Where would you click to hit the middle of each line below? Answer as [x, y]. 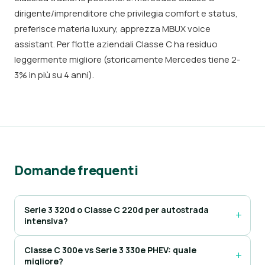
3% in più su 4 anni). [54, 75]
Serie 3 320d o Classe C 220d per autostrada [117, 210]
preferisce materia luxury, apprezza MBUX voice [112, 29]
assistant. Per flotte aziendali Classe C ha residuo [116, 44]
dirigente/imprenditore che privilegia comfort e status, [126, 13]
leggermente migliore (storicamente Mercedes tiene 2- [127, 59]
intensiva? [46, 221]
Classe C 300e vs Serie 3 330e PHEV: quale [110, 250]
